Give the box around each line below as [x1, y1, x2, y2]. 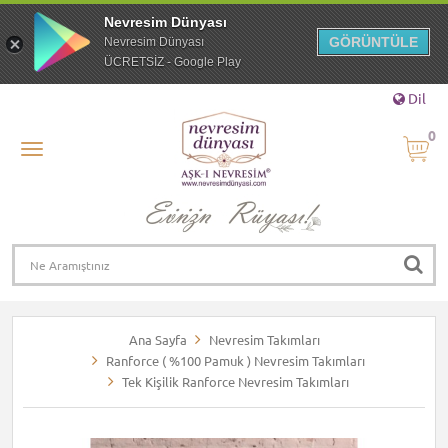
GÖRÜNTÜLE [329, 34, 418, 50]
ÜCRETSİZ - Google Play [104, 55, 241, 69]
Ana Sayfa [128, 333, 187, 347]
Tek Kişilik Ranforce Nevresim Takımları [121, 375, 349, 389]
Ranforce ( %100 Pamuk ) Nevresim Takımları [105, 354, 365, 368]
